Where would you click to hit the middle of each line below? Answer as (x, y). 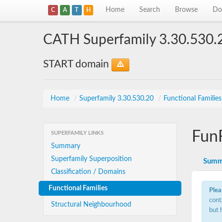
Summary (66, 146)
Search (150, 10)
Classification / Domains (88, 172)
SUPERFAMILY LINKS (77, 133)
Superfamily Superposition (91, 159)
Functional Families (78, 188)
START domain (77, 64)
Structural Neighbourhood (91, 205)
